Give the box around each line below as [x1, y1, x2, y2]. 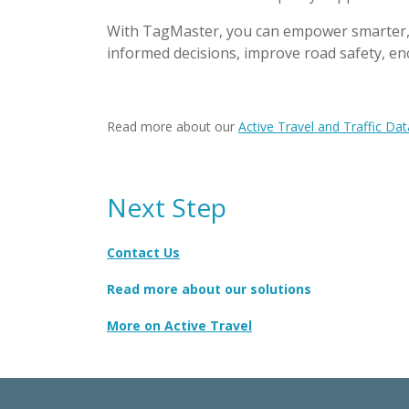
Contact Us [107, 244, 180, 261]
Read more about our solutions [107, 280, 311, 298]
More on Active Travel [107, 317, 252, 334]
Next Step [107, 190, 226, 225]
